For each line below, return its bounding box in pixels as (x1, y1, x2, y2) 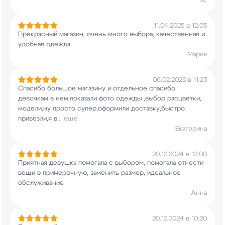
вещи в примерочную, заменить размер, (18, 170, 145, 176)
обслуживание (18, 180, 64, 186)
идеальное (145, 170, 181, 176)
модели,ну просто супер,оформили (18, 105, 129, 112)
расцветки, (165, 95, 201, 102)
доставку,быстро (129, 105, 185, 112)
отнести (176, 160, 203, 166)
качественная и (154, 31, 205, 38)
